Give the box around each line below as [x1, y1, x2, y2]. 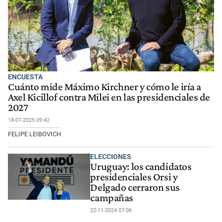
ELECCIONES [90, 152, 132, 161]
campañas [90, 192, 133, 204]
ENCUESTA [8, 73, 43, 81]
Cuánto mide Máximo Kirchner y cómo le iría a [8, 81, 201, 93]
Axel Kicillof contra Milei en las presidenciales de [8, 91, 210, 104]
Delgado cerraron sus [90, 181, 180, 194]
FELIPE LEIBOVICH [8, 130, 61, 138]
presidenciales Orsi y [90, 171, 178, 183]
